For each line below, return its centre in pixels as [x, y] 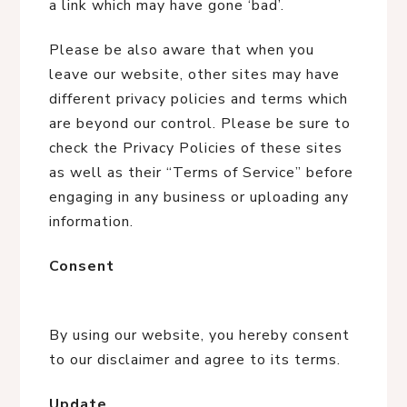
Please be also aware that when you [182, 50]
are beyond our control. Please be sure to [200, 124]
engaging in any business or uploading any [199, 197]
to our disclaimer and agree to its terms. [195, 360]
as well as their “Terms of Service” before [201, 173]
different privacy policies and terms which [199, 99]
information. [91, 222]
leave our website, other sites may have [194, 74]
